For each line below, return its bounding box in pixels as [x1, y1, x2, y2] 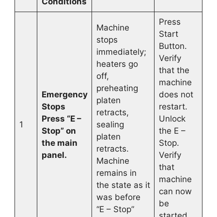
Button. [158, 41, 187, 51]
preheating [96, 83, 138, 93]
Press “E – [41, 114, 81, 124]
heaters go [96, 59, 138, 69]
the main [41, 138, 77, 148]
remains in [96, 168, 137, 178]
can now [158, 186, 192, 196]
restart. [158, 102, 187, 111]
